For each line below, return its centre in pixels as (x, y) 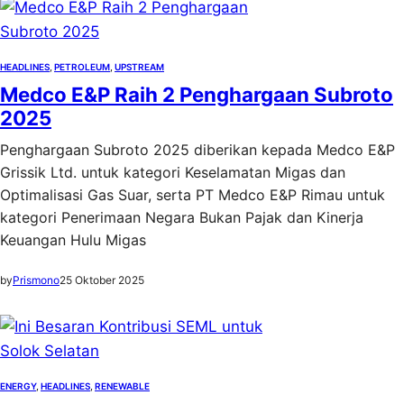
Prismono (36, 280)
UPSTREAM (139, 67)
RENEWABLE (122, 386)
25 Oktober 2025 (102, 280)
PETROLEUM (82, 67)
